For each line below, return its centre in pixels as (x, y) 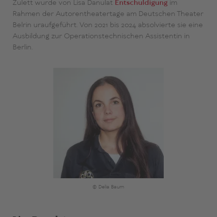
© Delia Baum (108, 187)
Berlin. (23, 48)
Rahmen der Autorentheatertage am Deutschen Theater (108, 14)
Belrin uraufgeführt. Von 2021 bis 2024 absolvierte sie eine (108, 25)
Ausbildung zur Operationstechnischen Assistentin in (101, 37)
